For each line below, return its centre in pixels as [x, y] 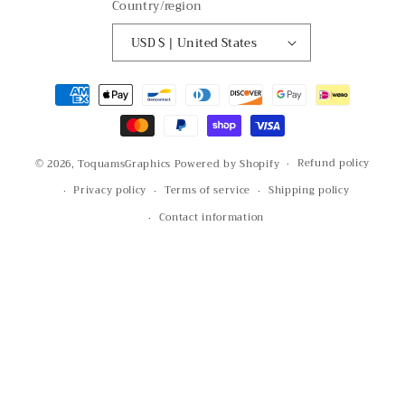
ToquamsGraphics [124, 164]
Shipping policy [309, 191]
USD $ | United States [208, 42]
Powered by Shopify [227, 164]
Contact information [211, 218]
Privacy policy [110, 191]
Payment [61, 86]
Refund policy [334, 164]
